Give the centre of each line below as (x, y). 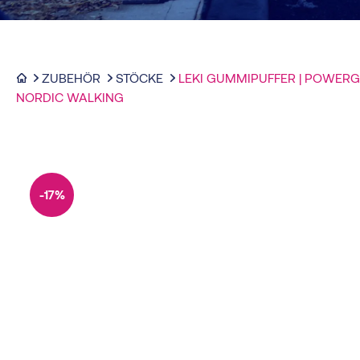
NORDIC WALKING (70, 96)
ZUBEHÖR (71, 77)
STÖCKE (139, 77)
